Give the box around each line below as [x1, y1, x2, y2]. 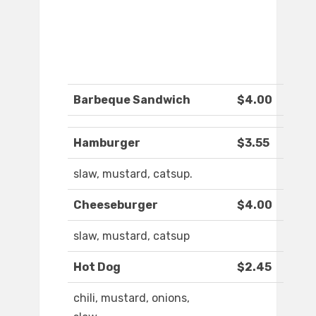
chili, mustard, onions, [73, 291, 190, 305]
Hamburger [73, 136, 140, 150]
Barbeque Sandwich [73, 93, 190, 107]
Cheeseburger [73, 198, 158, 212]
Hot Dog [73, 260, 121, 274]
